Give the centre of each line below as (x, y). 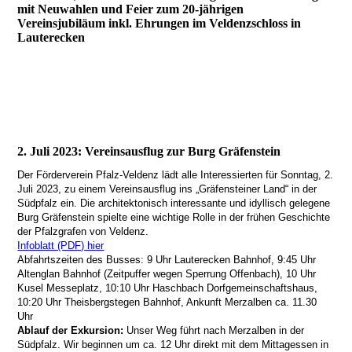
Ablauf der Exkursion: (72, 330)
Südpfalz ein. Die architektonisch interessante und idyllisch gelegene (174, 203)
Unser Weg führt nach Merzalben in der (216, 330)
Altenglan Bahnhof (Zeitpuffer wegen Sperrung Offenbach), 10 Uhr (167, 273)
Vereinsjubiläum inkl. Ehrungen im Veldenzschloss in (159, 24)
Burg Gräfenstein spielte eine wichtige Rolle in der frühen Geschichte (174, 217)
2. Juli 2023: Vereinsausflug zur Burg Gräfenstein (149, 151)
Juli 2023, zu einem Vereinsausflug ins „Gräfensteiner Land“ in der (167, 189)
